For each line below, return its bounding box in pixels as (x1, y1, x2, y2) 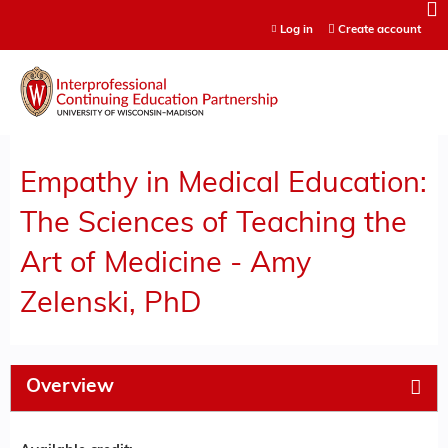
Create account (337, 24, 421, 36)
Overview (26, 377, 114, 397)
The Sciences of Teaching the (20, 209, 407, 239)
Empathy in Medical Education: (20, 169, 427, 199)
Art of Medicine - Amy (20, 249, 311, 279)
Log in (279, 24, 313, 36)
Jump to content (165, 4, 283, 20)
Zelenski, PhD (20, 289, 201, 319)
